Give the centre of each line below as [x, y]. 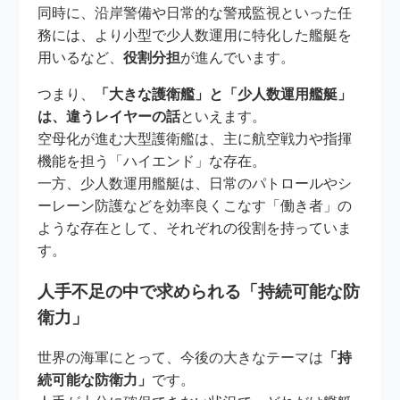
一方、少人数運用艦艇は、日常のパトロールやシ [195, 184]
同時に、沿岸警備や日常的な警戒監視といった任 [195, 13]
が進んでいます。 [238, 58]
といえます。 [224, 117]
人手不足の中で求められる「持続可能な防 [199, 291]
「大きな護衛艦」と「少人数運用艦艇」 [224, 95]
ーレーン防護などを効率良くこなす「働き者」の [195, 206]
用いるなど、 [81, 58]
